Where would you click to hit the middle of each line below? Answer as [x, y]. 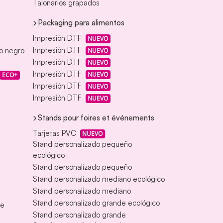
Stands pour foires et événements [96, 118]
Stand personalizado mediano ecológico [99, 179]
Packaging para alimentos [81, 23]
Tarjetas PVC [54, 133]
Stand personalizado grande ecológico [96, 203]
